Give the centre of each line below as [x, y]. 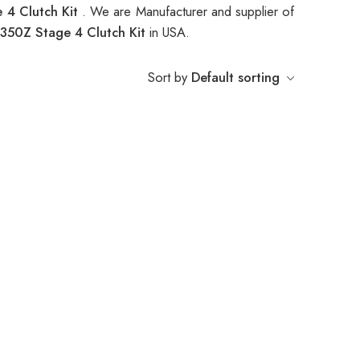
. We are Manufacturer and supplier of [188, 12]
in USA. [170, 33]
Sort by [168, 78]
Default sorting [235, 78]
